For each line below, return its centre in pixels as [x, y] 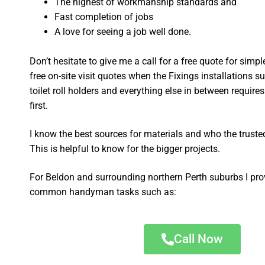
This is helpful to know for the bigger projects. [125, 149]
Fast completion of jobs [104, 17]
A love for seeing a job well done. [123, 31]
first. [39, 106]
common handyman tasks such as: [103, 192]
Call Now [199, 239]
